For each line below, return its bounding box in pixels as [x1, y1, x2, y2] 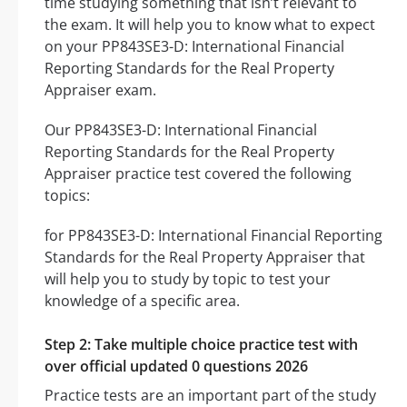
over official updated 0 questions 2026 [45, 356, 308, 377]
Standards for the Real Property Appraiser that [45, 247, 365, 268]
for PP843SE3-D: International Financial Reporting [45, 225, 382, 246]
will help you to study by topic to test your [45, 269, 331, 290]
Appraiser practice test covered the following [45, 164, 352, 184]
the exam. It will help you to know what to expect [45, 15, 375, 35]
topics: [45, 185, 90, 206]
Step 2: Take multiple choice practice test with [45, 334, 358, 355]
